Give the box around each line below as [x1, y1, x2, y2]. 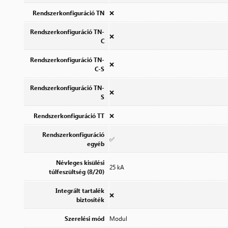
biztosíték [76, 195, 104, 204]
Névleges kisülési [56, 158, 104, 166]
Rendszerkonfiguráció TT [34, 111, 104, 120]
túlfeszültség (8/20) [49, 167, 104, 176]
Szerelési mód [65, 214, 104, 222]
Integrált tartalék [55, 186, 104, 194]
